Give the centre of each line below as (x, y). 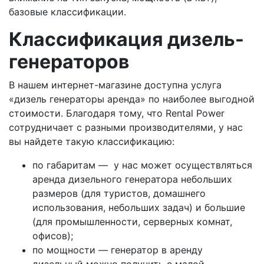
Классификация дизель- (126, 39)
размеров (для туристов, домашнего (119, 194)
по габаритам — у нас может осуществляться (142, 165)
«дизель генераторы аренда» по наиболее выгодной (132, 99)
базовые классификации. (67, 12)
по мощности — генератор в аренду (118, 250)
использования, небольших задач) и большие (139, 208)
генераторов (69, 62)
